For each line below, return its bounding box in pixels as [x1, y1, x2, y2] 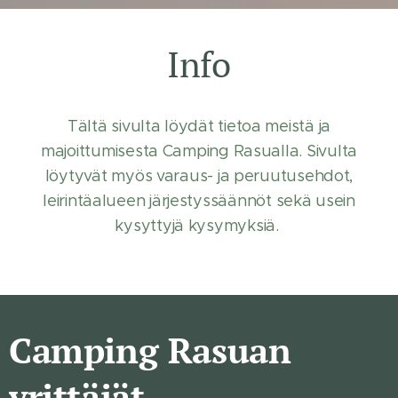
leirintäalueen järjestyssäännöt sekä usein [43, 190, 355, 211]
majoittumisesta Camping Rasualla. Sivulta [41, 140, 357, 161]
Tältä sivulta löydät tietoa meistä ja [67, 115, 330, 136]
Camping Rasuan [9, 325, 291, 373]
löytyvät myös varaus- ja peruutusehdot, [44, 165, 354, 186]
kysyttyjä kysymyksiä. [115, 215, 283, 235]
